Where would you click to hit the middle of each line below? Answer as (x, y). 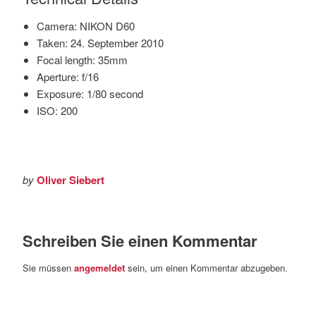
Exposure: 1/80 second (90, 93)
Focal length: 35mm (82, 59)
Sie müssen (48, 268)
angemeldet (99, 268)
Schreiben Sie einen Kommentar (140, 241)
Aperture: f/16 (68, 76)
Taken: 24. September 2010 (100, 42)
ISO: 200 (57, 110)
